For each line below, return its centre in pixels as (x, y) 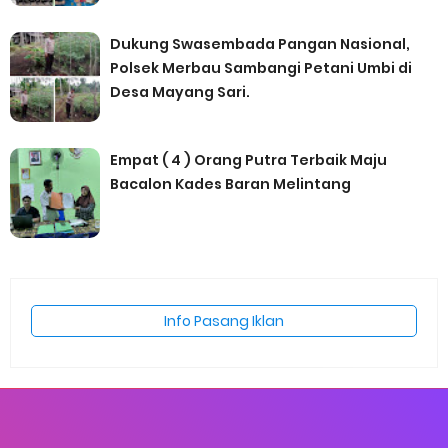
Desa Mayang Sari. (180, 92)
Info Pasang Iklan (224, 321)
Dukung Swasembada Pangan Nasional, (260, 44)
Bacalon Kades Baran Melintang (230, 184)
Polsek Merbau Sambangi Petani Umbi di (261, 68)
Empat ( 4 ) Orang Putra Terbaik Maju (248, 160)
